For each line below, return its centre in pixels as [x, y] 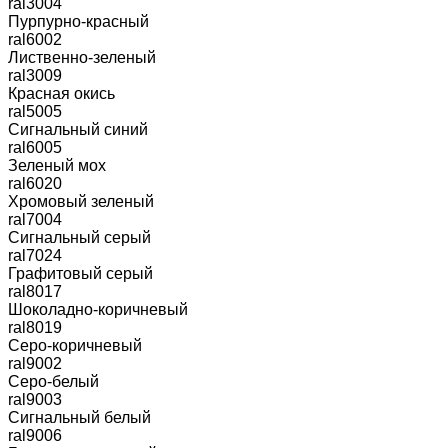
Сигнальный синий [78, 129]
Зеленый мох [57, 165]
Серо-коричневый [75, 345]
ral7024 [35, 255]
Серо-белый [53, 381]
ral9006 [35, 435]
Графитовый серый [80, 273]
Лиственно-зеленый [82, 57]
